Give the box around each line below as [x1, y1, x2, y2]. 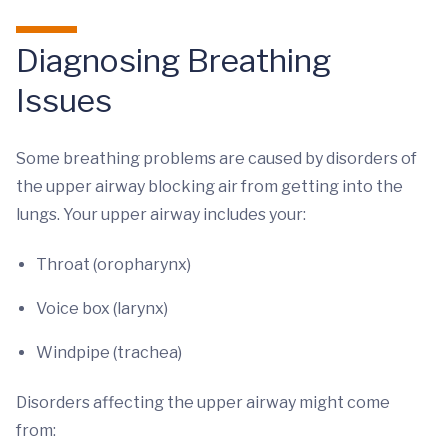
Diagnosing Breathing [16, 41, 331, 80]
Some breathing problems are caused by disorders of [16, 149, 417, 168]
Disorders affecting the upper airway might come [16, 393, 390, 412]
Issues [16, 81, 112, 120]
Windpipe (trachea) [36, 343, 182, 362]
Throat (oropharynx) [36, 255, 191, 274]
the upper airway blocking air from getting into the [16, 177, 403, 196]
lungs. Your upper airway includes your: [16, 205, 306, 224]
